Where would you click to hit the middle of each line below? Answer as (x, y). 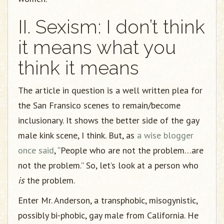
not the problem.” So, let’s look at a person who (108, 165)
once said (36, 150)
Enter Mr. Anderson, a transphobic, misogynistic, (108, 200)
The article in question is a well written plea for (110, 90)
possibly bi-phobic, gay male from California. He (108, 215)
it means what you (97, 47)
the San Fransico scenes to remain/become (99, 105)
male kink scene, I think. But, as (77, 135)
